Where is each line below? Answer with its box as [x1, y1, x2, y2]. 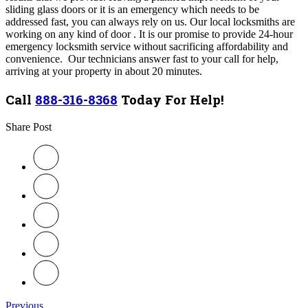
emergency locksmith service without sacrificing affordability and [5, 41, 288, 53]
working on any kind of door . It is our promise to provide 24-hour [5, 28, 293, 41]
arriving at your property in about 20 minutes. [5, 65, 205, 78]
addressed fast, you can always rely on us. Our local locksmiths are [5, 16, 295, 28]
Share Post [5, 120, 52, 133]
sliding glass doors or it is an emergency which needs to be [5, 3, 259, 16]
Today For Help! [118, 91, 224, 109]
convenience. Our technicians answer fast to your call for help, [5, 53, 278, 65]
